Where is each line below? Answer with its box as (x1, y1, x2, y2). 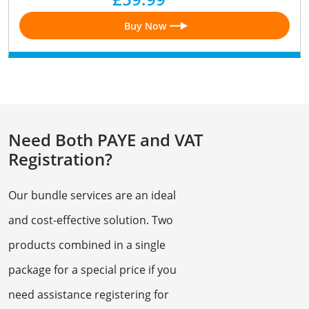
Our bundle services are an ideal (8, 188, 176, 203)
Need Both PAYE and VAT (8, 128, 203, 152)
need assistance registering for (8, 287, 169, 303)
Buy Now (123, 19, 166, 32)
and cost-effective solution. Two (8, 212, 173, 228)
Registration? (8, 148, 112, 171)
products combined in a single (8, 237, 166, 253)
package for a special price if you (8, 262, 177, 278)
